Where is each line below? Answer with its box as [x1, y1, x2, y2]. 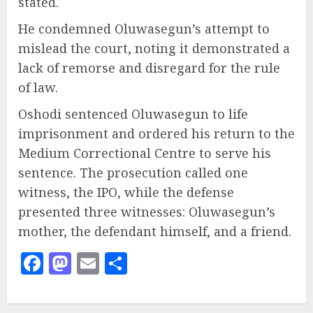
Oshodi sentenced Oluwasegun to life [18, 105, 248, 123]
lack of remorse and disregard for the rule [18, 59, 280, 77]
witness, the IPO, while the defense [18, 184, 234, 201]
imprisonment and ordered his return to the [18, 125, 295, 143]
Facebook [43, 247, 133, 280]
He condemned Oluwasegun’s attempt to [18, 20, 270, 38]
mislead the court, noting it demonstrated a [18, 40, 290, 57]
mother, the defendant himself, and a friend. [18, 223, 291, 240]
